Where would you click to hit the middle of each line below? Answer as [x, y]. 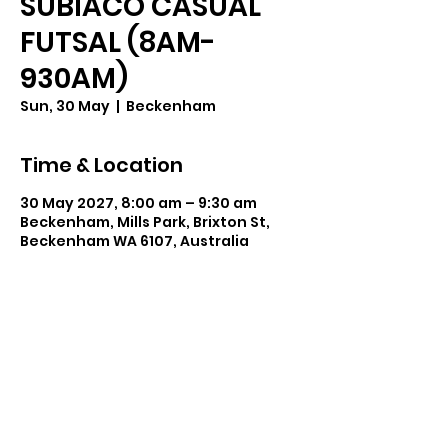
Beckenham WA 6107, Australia [134, 240]
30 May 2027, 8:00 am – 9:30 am [138, 202]
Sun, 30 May [65, 105]
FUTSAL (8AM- [118, 42]
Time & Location [101, 164]
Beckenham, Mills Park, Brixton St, [145, 221]
